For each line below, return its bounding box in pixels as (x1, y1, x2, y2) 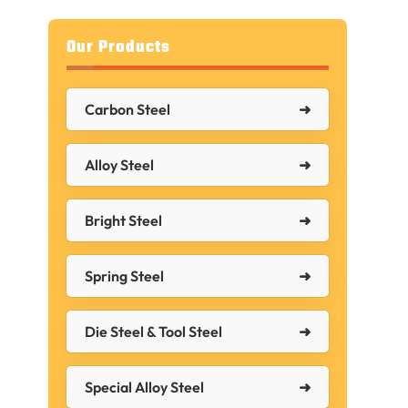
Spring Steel (85, 267, 165, 285)
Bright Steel (85, 211, 163, 229)
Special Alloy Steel (85, 378, 205, 396)
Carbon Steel (85, 100, 171, 118)
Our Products (66, 35, 171, 61)
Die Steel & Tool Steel (85, 322, 223, 341)
